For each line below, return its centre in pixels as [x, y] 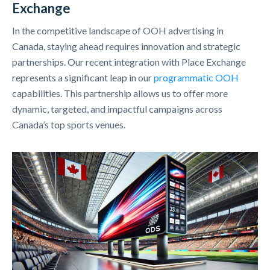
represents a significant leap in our [83, 77]
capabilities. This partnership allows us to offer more [120, 93]
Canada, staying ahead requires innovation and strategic [126, 46]
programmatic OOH [196, 77]
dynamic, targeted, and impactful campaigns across [117, 109]
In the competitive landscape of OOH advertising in [118, 30]
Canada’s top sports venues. [69, 124]
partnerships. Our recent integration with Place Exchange [129, 62]
